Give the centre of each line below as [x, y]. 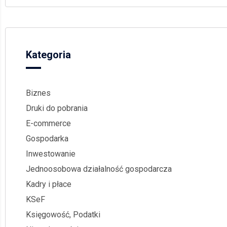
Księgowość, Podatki [63, 214]
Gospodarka [47, 138]
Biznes [38, 93]
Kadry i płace [49, 184]
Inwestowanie [51, 154]
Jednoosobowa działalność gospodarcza [99, 169]
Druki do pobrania [57, 108]
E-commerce [48, 123]
